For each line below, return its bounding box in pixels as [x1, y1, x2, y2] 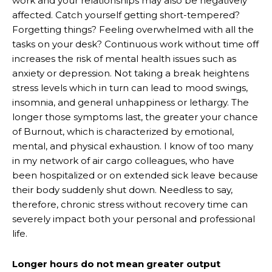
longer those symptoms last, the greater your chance [12, 110, 258, 123]
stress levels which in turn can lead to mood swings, [12, 81, 248, 93]
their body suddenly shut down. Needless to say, [12, 183, 233, 195]
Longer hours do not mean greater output [12, 257, 220, 270]
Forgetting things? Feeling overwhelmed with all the [12, 23, 254, 35]
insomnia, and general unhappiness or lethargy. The [12, 96, 249, 108]
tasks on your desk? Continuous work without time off [12, 38, 259, 50]
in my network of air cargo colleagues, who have [12, 154, 234, 166]
